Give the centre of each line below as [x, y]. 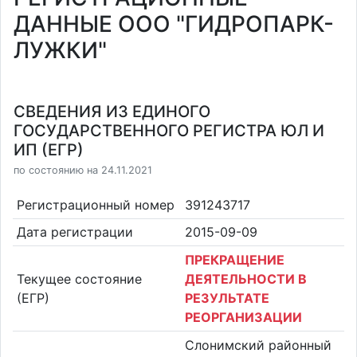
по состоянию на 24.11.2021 [83, 170]
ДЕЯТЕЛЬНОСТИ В [246, 279]
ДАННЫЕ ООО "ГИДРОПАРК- [174, 24]
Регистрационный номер [95, 204]
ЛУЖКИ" [60, 50]
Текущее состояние [79, 279]
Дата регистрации [75, 232]
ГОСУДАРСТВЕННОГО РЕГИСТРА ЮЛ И [169, 131]
